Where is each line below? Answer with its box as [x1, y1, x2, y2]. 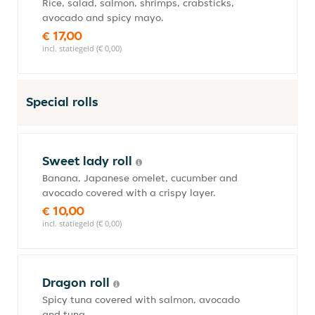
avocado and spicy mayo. [42, 11, 164, 24]
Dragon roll [42, 274, 113, 290]
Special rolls [26, 94, 98, 110]
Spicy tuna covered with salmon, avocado [42, 293, 240, 306]
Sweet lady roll [42, 153, 136, 169]
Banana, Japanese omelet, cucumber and [42, 172, 238, 184]
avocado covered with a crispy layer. [42, 186, 216, 199]
